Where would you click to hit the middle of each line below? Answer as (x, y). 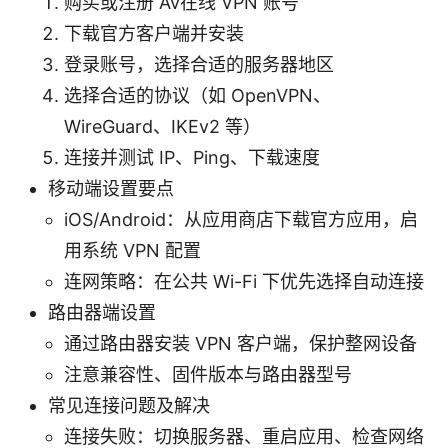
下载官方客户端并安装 (154, 33)
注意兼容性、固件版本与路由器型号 (208, 374)
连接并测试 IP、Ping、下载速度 (192, 157)
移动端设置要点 (111, 188)
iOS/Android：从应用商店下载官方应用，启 (241, 219)
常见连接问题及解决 (129, 405)
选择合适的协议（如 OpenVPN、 (197, 95)
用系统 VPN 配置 (132, 250)
